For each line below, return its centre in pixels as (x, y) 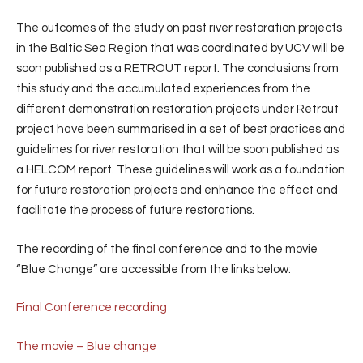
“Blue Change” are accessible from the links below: (154, 269)
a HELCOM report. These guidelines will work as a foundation (181, 170)
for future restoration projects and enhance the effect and (177, 190)
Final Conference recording (92, 307)
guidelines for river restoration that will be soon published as (177, 149)
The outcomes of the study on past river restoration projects (179, 28)
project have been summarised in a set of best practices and (181, 129)
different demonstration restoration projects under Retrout (177, 109)
